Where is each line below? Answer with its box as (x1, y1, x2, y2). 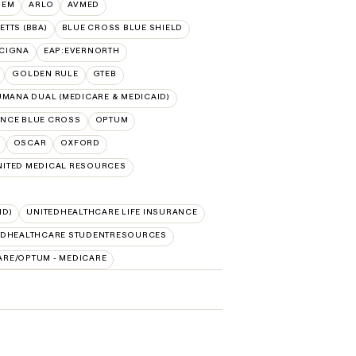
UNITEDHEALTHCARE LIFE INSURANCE (26, 206, 198, 217)
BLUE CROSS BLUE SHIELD (61, 21, 183, 33)
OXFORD (60, 137, 100, 148)
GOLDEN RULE (12, 68, 79, 79)
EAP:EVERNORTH (43, 44, 120, 56)
